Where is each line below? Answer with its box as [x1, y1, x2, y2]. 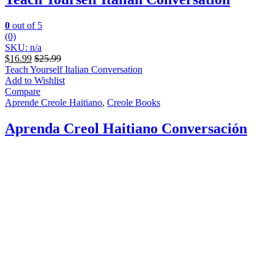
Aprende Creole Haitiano [5, 97, 102, 108]
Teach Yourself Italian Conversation [5, 64, 143, 75]
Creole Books [107, 97, 160, 108]
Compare [5, 86, 40, 97]
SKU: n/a [5, 42, 42, 53]
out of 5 [10, 20, 42, 31]
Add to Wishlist [5, 75, 65, 86]
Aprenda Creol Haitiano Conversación [5, 120, 247, 136]
